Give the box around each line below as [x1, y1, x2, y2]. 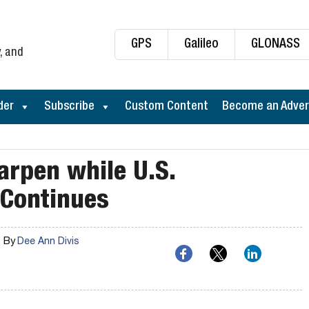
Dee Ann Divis [17, 237, 79, 247]
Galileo [184, 38, 219, 51]
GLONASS [251, 38, 300, 51]
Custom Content [125, 101, 208, 113]
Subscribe [44, 101, 94, 113]
